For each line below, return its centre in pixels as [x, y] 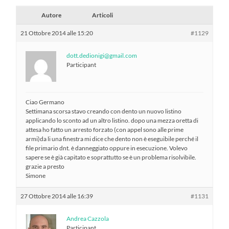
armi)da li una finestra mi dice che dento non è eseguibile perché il [112, 139]
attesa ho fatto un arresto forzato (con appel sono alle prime [105, 129]
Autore [51, 15]
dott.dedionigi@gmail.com [102, 55]
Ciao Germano [45, 102]
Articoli [103, 15]
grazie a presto [45, 166]
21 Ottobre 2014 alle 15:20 [57, 33]
